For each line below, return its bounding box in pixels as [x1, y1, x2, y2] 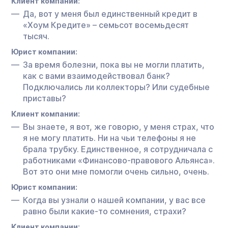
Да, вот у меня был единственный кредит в [23, 8, 197, 19]
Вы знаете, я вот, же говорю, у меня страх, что [23, 121, 214, 132]
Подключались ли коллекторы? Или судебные [23, 81, 210, 92]
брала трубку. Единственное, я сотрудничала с [23, 144, 213, 154]
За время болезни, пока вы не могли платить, [23, 59, 205, 70]
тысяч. [23, 31, 49, 41]
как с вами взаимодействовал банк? [23, 70, 170, 81]
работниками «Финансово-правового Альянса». [23, 155, 215, 165]
